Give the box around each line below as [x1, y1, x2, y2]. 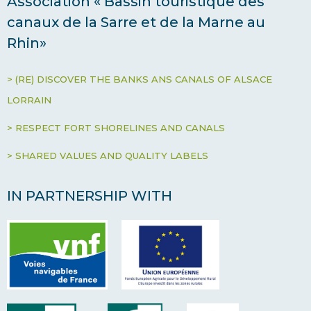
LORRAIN [7, 94, 51, 106]
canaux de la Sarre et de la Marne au [7, 14, 265, 31]
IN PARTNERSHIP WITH [7, 187, 172, 205]
